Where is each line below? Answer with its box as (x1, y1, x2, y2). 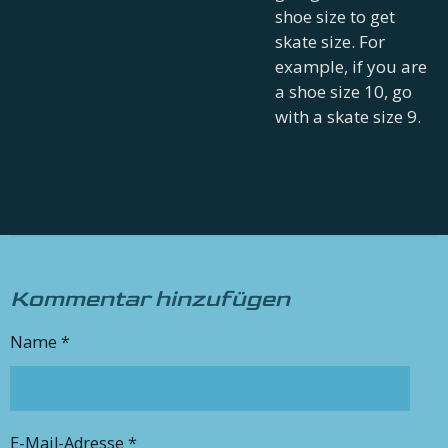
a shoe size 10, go (274, 80, 412, 104)
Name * (10, 330, 70, 353)
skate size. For (274, 30, 385, 54)
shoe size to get (274, 5, 395, 29)
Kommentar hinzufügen (10, 285, 290, 314)
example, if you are (274, 55, 427, 79)
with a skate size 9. (274, 105, 421, 129)
